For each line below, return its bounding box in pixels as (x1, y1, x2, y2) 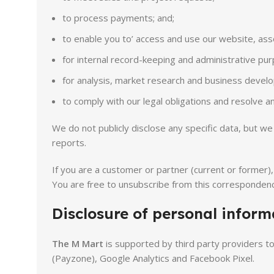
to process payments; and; (62, 12, 174, 24)
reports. (52, 136, 86, 149)
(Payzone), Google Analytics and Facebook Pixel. (52, 252, 254, 264)
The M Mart (52, 237, 103, 250)
